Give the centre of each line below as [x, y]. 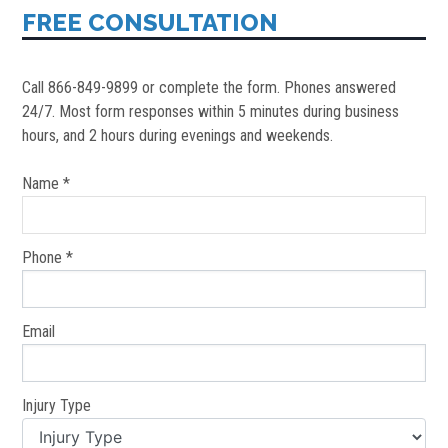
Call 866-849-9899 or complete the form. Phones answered [209, 88]
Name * [46, 184]
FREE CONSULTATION [150, 23]
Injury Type [57, 406]
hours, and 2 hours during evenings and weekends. [178, 136]
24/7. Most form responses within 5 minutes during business [211, 112]
